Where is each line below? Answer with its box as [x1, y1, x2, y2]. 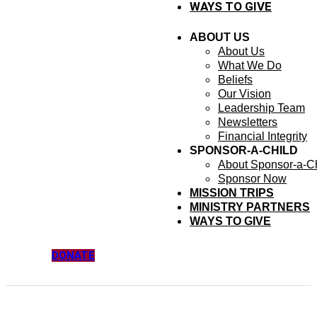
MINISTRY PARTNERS [190, 201, 310, 213]
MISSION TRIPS [190, 187, 274, 199]
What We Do [218, 59, 282, 71]
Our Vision [218, 88, 271, 100]
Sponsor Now [218, 173, 287, 185]
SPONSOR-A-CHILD [190, 144, 298, 156]
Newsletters [218, 116, 277, 128]
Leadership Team [218, 102, 305, 114]
